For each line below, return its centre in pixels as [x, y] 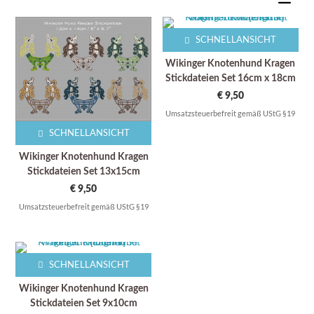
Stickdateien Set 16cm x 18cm [230, 79]
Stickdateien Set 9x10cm [83, 304]
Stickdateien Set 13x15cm [83, 172]
